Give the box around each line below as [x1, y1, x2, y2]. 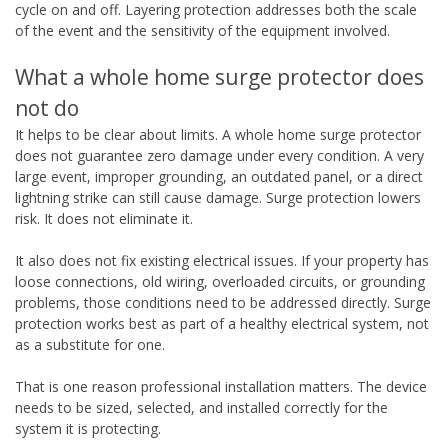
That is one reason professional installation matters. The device [15, 376, 427, 396]
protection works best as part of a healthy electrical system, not [15, 313, 429, 333]
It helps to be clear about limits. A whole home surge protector [15, 124, 421, 144]
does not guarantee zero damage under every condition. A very [15, 145, 424, 165]
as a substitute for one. [15, 334, 165, 354]
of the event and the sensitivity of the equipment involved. [15, 20, 390, 40]
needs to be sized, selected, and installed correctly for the [15, 397, 388, 417]
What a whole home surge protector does [15, 62, 424, 91]
